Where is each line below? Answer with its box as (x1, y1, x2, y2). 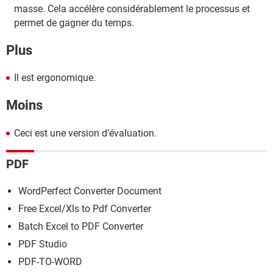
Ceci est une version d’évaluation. (14, 127, 157, 139)
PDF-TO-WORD (18, 256, 82, 268)
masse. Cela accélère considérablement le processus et (14, 2, 250, 15)
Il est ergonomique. (14, 72, 96, 84)
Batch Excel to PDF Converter (18, 221, 143, 233)
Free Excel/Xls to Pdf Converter (18, 203, 151, 215)
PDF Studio (18, 238, 67, 250)
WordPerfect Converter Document (18, 185, 161, 197)
